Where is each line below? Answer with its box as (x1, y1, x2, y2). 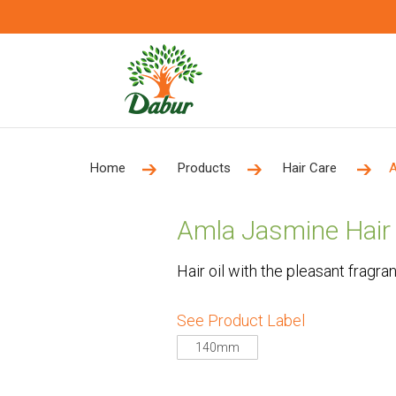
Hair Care (283, 160, 340, 176)
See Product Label (176, 311, 305, 330)
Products (178, 160, 231, 176)
